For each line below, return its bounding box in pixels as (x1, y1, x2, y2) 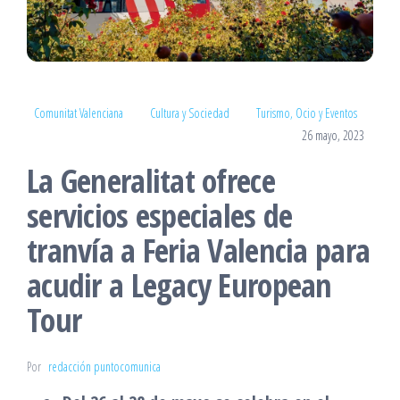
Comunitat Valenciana (34, 104, 123, 121)
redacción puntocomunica (48, 357, 161, 375)
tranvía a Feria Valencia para (27, 228, 371, 272)
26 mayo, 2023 (302, 126, 364, 144)
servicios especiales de (27, 193, 293, 237)
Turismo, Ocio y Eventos (256, 104, 357, 121)
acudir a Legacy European (27, 262, 332, 307)
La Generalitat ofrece (27, 158, 275, 203)
